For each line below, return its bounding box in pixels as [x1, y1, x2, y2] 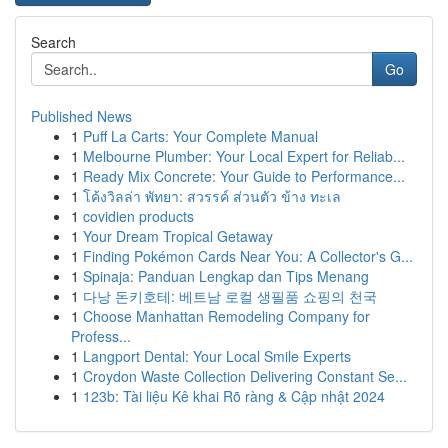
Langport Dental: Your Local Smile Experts [83, 346, 351, 366]
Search [31, 32, 76, 52]
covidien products [83, 206, 194, 226]
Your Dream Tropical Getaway [83, 226, 273, 246]
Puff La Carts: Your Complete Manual [83, 126, 318, 146]
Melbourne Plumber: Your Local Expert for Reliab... [83, 146, 405, 166]
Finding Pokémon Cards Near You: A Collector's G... [83, 246, 413, 266]
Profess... [71, 326, 131, 346]
